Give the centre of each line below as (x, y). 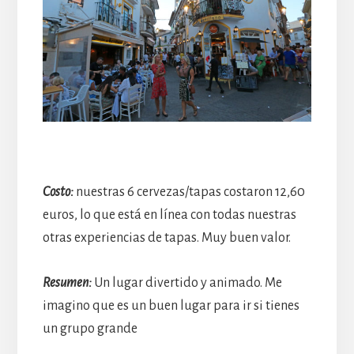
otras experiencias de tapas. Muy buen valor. (166, 237)
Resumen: (67, 282)
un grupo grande (90, 328)
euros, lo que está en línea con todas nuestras (169, 215)
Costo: (58, 192)
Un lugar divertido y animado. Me (186, 282)
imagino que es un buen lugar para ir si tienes (171, 305)
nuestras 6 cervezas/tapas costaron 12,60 (189, 192)
